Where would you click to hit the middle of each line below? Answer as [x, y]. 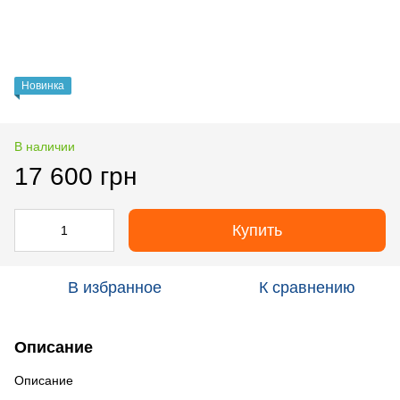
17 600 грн [75, 176]
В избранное [114, 287]
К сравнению [307, 287]
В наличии [45, 146]
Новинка [43, 85]
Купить [257, 230]
